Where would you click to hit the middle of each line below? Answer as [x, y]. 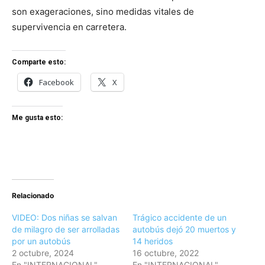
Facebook [56, 83]
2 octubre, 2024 [43, 253]
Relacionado [33, 196]
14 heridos [153, 241]
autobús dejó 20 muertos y [184, 230]
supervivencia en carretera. [69, 27]
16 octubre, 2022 [166, 253]
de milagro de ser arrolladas [66, 230]
